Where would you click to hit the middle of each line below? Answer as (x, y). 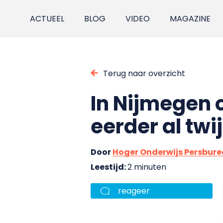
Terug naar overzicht (144, 73)
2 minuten (147, 167)
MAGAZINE (190, 19)
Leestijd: (109, 167)
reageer (134, 191)
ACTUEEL (47, 19)
